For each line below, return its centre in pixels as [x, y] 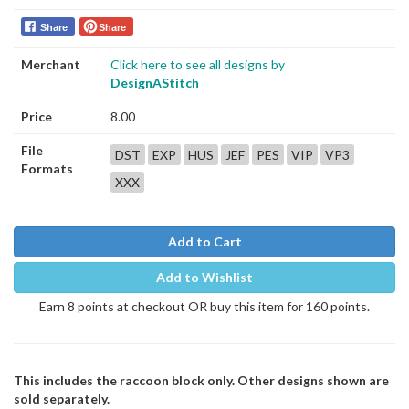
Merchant [51, 65]
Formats [47, 169]
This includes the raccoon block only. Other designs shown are [201, 381]
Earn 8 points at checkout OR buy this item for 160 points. [204, 307]
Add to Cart [204, 242]
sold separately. [62, 399]
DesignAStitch [155, 83]
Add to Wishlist [204, 278]
